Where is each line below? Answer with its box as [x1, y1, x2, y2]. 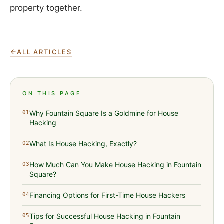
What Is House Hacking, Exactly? [29, 139, 137, 148]
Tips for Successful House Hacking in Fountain [29, 211, 180, 220]
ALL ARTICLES [17, 47, 72, 56]
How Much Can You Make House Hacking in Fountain [29, 160, 201, 169]
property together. [10, 2, 82, 13]
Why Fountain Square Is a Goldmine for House [29, 108, 178, 117]
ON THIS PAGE [22, 89, 82, 97]
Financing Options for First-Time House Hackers [29, 190, 186, 199]
